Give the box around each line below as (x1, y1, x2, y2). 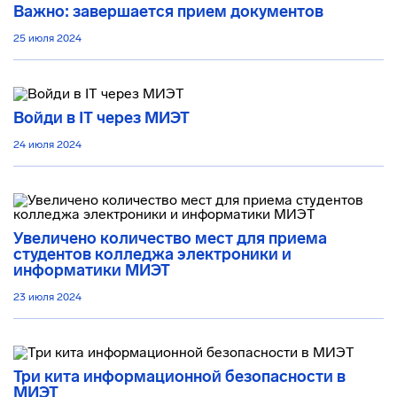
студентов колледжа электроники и (13, 245, 292, 264)
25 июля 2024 (13, 32, 82, 44)
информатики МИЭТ (13, 261, 170, 280)
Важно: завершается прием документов (13, 2, 323, 21)
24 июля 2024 (13, 138, 82, 151)
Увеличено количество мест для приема (13, 229, 327, 248)
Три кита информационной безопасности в (13, 367, 346, 386)
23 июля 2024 (13, 291, 82, 303)
